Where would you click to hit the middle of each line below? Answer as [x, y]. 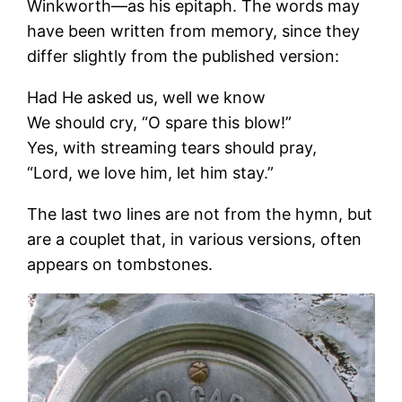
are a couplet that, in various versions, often [195, 239]
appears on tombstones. [120, 264]
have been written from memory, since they [194, 31]
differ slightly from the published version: [184, 56]
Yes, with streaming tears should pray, [172, 147]
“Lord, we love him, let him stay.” [151, 172]
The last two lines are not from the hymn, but [200, 214]
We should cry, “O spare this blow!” [160, 122]
